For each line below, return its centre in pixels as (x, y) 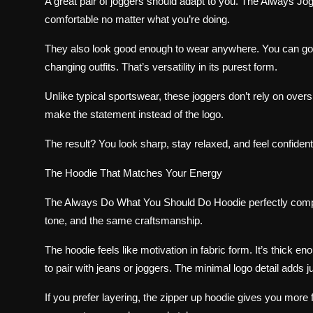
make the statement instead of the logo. (134, 115)
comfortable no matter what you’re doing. (137, 20)
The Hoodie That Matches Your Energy (133, 173)
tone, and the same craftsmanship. (124, 221)
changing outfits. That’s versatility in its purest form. (161, 67)
